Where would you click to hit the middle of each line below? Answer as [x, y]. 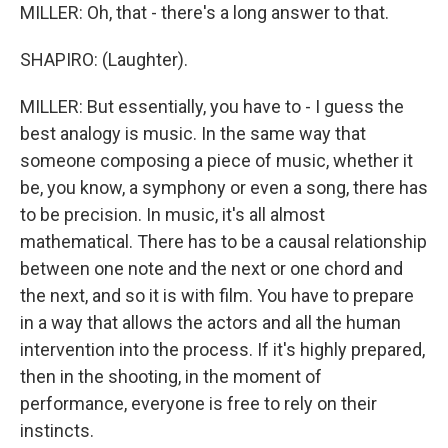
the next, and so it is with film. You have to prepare [217, 295]
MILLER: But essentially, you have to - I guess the [212, 106]
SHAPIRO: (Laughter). [104, 59]
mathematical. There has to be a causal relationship [223, 241]
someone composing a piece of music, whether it [216, 160]
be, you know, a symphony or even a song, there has [224, 187]
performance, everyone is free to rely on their [198, 403]
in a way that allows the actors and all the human [210, 322]
